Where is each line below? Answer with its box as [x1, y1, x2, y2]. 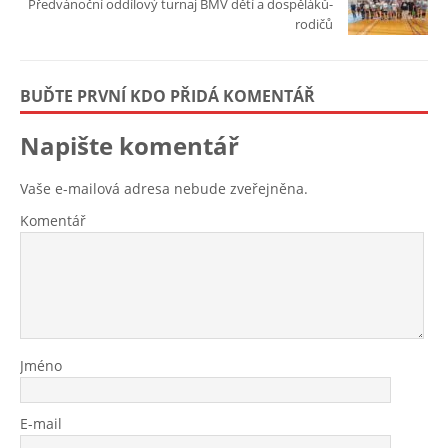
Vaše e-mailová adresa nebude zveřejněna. [20, 179, 308, 199]
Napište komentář [20, 129, 239, 163]
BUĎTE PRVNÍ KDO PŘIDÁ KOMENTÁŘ [20, 85, 315, 108]
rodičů [295, 15, 333, 34]
